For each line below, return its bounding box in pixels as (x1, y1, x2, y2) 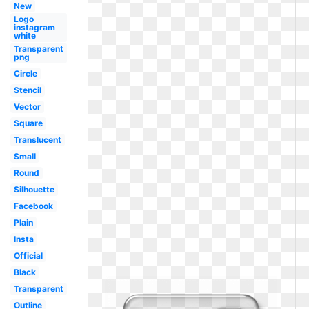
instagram (13, 22, 55, 32)
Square (13, 118, 43, 128)
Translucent (13, 134, 61, 145)
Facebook (13, 201, 53, 211)
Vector (13, 101, 41, 112)
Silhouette (13, 184, 54, 195)
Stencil (13, 85, 41, 95)
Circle (13, 68, 37, 79)
